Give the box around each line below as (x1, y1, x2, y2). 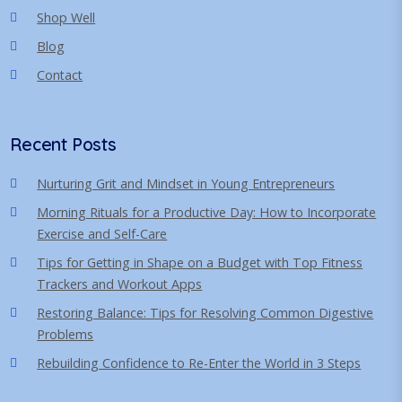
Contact (37, 66, 83, 83)
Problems (37, 325, 94, 343)
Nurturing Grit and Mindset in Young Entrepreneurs (37, 174, 336, 192)
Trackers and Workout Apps (37, 275, 203, 293)
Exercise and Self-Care (37, 224, 168, 242)
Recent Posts (10, 132, 117, 155)
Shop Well (37, 8, 96, 26)
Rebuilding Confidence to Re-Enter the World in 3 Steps (37, 354, 362, 371)
